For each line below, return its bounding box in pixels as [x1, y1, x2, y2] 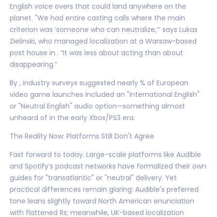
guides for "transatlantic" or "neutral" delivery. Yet [10, 172, 177, 183]
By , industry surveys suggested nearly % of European [10, 77, 188, 88]
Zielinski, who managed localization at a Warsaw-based [10, 36, 197, 46]
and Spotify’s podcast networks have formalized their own [10, 161, 206, 171]
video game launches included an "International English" [10, 89, 200, 99]
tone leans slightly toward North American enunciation [10, 196, 194, 206]
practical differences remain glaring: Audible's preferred [10, 184, 199, 194]
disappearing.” [10, 59, 57, 69]
